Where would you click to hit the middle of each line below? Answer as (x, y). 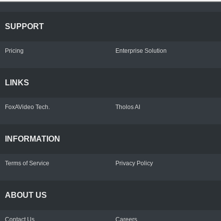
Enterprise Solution (141, 51)
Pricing (14, 51)
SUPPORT (24, 27)
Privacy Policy (134, 163)
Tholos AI (128, 107)
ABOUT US (26, 195)
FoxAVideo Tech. (27, 107)
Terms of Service (27, 163)
